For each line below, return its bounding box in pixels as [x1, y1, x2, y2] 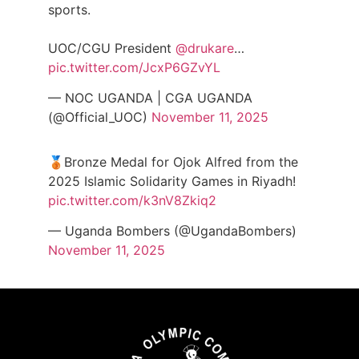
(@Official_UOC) [48, 109, 151, 126]
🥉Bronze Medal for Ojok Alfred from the [48, 154, 298, 171]
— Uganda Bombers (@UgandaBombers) [48, 223, 296, 240]
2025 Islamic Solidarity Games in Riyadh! [48, 173, 296, 190]
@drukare [175, 39, 234, 56]
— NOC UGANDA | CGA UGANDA [48, 90, 252, 107]
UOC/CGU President [48, 39, 175, 56]
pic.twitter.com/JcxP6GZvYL [48, 58, 220, 75]
